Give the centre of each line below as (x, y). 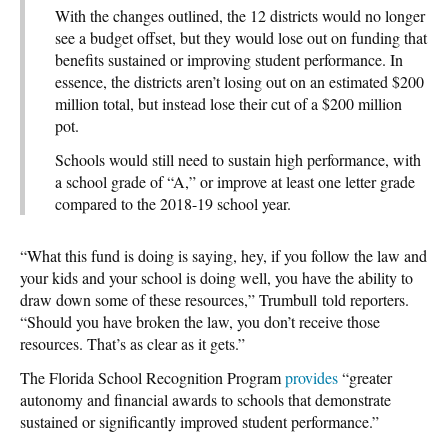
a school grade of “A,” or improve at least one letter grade (235, 181)
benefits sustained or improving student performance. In (229, 59)
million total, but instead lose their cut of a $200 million (228, 103)
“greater (365, 377)
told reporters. (365, 299)
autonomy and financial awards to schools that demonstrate (205, 399)
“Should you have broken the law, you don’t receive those (200, 321)
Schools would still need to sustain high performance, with (238, 159)
